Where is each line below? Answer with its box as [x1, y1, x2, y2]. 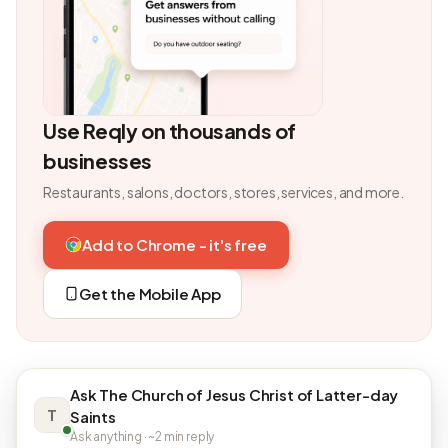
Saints [70, 406, 116, 426]
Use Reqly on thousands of [43, 117, 297, 143]
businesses [43, 147, 152, 173]
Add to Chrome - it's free [82, 234, 267, 254]
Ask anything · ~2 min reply [70, 428, 215, 444]
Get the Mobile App [79, 283, 221, 303]
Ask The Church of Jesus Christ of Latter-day [70, 384, 399, 404]
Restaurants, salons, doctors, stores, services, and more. [43, 182, 404, 201]
